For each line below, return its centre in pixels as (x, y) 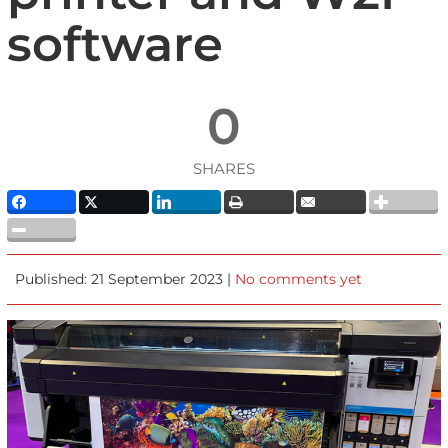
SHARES (223, 168)
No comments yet (299, 278)
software (114, 44)
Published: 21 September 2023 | (125, 278)
